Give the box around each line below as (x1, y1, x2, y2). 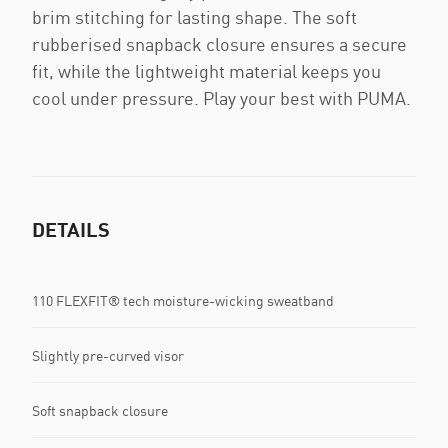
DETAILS (32, 217, 110, 241)
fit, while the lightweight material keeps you (32, 60, 381, 82)
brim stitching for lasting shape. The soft (32, 6, 357, 28)
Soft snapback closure (32, 401, 168, 419)
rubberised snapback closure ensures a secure (32, 33, 407, 55)
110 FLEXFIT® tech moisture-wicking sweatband (32, 291, 334, 309)
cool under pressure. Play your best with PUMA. (32, 87, 411, 109)
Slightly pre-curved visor (32, 346, 184, 364)
